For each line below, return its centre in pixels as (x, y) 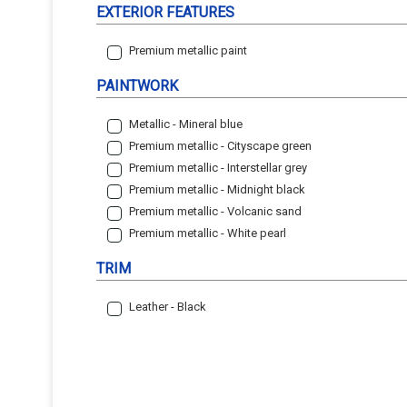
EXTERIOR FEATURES (165, 13)
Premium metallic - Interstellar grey (218, 167)
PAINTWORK (137, 86)
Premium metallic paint (188, 50)
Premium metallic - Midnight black (217, 189)
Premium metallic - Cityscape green (220, 145)
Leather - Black (168, 306)
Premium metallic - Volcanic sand (215, 211)
